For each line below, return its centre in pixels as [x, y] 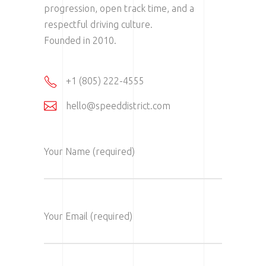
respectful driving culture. [98, 25]
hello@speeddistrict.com [118, 106]
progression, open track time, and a [119, 9]
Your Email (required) [88, 216]
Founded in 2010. [80, 41]
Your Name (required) [89, 152]
